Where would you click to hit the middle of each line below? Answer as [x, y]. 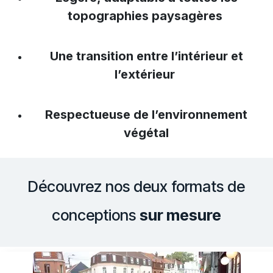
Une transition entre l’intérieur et [146, 56]
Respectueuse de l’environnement [146, 114]
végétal [146, 133]
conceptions [96, 215]
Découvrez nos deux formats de [136, 186]
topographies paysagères [146, 16]
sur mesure [180, 215]
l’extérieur [146, 74]
